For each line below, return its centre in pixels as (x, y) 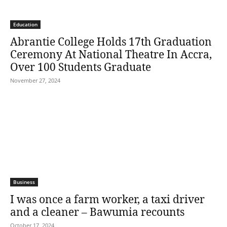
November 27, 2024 (35, 80)
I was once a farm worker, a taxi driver (107, 199)
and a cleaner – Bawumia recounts (97, 212)
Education (25, 24)
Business (24, 182)
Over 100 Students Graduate (81, 67)
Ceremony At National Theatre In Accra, (111, 54)
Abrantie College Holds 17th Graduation (111, 42)
